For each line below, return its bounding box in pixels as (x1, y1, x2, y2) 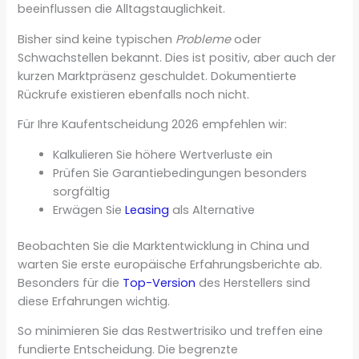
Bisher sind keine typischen (18, 30, 176, 47)
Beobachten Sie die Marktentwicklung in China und (18, 237, 310, 254)
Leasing (125, 201, 170, 218)
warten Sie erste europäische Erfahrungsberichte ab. (18, 256, 323, 272)
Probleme (175, 30, 232, 47)
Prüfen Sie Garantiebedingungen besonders (53, 164, 308, 181)
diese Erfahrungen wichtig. (18, 292, 171, 309)
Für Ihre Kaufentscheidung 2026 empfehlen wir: (18, 116, 288, 133)
